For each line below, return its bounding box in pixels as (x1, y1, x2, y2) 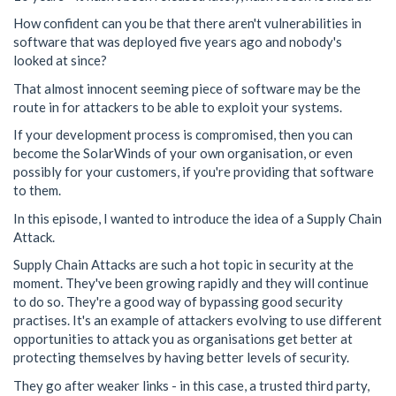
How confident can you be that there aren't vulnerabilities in (13, 15, 362, 31)
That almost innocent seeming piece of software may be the (13, 80, 361, 96)
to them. (13, 182, 61, 198)
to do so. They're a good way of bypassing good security (13, 293, 343, 309)
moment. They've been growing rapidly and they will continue (13, 275, 369, 291)
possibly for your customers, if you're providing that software (13, 164, 374, 179)
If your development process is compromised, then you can (13, 126, 353, 142)
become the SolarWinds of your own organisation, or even (13, 145, 353, 161)
